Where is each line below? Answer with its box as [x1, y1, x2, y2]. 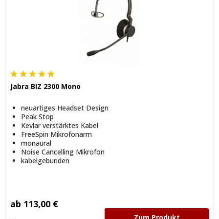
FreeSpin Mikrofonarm [21, 129, 92, 139]
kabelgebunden [21, 155, 70, 165]
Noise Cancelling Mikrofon [21, 147, 105, 156]
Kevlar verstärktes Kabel [21, 120, 99, 130]
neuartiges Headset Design [21, 103, 109, 112]
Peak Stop [21, 111, 54, 121]
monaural [21, 138, 52, 148]
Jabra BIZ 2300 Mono [10, 81, 81, 91]
